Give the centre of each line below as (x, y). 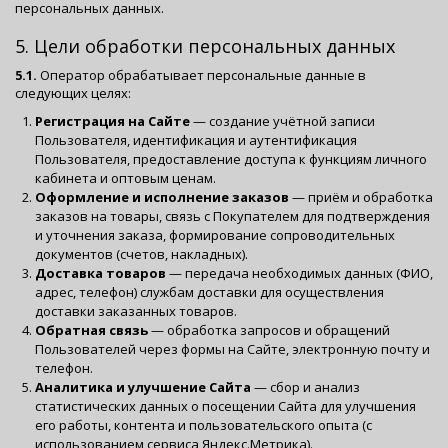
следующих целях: (73, 92)
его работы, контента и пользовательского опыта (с (203, 424)
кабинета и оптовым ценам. (125, 177)
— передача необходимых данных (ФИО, (299, 272)
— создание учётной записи (282, 120)
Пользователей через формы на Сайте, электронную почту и (232, 348)
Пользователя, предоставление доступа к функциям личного (231, 158)
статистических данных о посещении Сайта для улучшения (225, 405)
